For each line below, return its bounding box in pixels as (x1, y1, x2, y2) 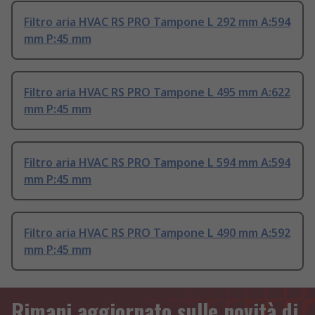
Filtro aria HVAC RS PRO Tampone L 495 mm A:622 (24, 84, 290, 101)
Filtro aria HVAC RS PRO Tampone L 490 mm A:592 (24, 225, 290, 241)
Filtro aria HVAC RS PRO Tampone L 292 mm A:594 (24, 14, 290, 30)
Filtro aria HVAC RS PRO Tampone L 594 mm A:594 (24, 155, 290, 171)
